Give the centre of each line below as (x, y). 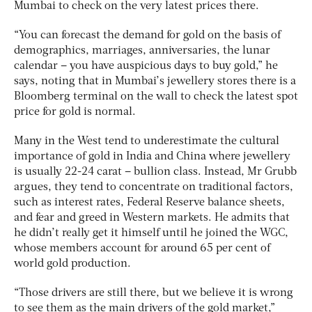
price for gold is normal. (75, 112)
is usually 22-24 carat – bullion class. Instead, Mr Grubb (155, 172)
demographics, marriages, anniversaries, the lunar (142, 50)
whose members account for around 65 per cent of (142, 248)
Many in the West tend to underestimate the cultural (147, 141)
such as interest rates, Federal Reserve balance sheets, (149, 202)
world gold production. (72, 264)
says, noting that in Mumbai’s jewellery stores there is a (155, 81)
